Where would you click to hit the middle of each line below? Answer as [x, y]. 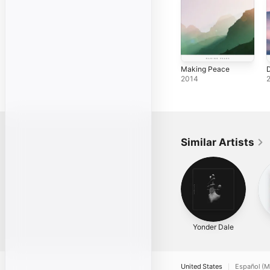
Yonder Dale [213, 227]
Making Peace [205, 69]
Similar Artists [218, 142]
